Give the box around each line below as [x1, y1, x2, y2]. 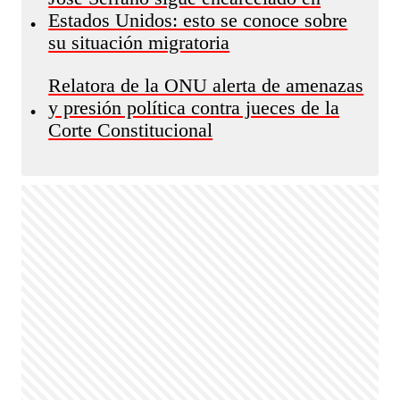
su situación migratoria [48, 32, 230, 54]
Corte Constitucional [48, 120, 213, 141]
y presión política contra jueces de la [48, 97, 340, 119]
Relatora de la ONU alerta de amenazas [48, 75, 364, 96]
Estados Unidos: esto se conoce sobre [48, 10, 348, 31]
